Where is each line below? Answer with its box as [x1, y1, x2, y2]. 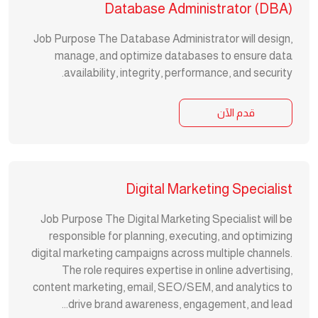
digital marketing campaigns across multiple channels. [31, 247, 292, 259]
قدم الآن [216, 106, 255, 119]
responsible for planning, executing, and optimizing [49, 230, 292, 242]
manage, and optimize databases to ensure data [55, 50, 292, 62]
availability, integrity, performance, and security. [64, 67, 292, 79]
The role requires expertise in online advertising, [62, 264, 292, 276]
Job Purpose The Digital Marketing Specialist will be [40, 213, 292, 225]
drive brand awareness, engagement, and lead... [68, 298, 292, 310]
